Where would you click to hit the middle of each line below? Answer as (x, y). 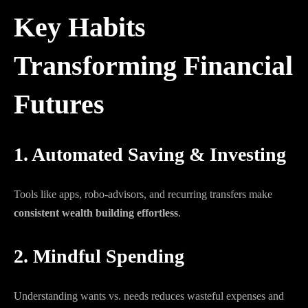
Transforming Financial (153, 66)
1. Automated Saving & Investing (150, 154)
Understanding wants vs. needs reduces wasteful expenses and (149, 296)
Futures (59, 104)
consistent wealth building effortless (96, 213)
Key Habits (80, 27)
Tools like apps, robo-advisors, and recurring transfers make (143, 194)
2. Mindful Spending (99, 256)
